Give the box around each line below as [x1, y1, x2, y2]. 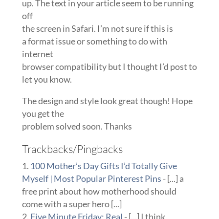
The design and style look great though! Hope [22, 95, 193, 107]
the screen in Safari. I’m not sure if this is [22, 23, 173, 34]
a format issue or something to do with [22, 36, 167, 47]
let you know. [22, 74, 72, 85]
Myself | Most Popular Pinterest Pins [22, 173, 161, 184]
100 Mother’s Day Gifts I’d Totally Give [30, 160, 177, 172]
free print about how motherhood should [22, 186, 176, 197]
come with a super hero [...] [22, 198, 122, 210]
